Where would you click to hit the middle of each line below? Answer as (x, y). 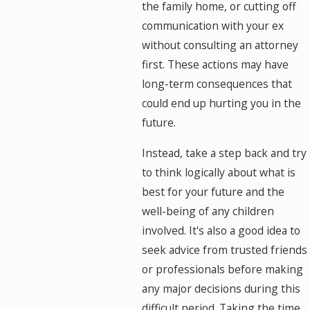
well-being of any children (208, 211)
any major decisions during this (221, 288)
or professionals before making (222, 269)
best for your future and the (213, 191)
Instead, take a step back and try (224, 153)
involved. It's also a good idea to (221, 230)
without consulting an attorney (220, 45)
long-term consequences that (217, 84)
